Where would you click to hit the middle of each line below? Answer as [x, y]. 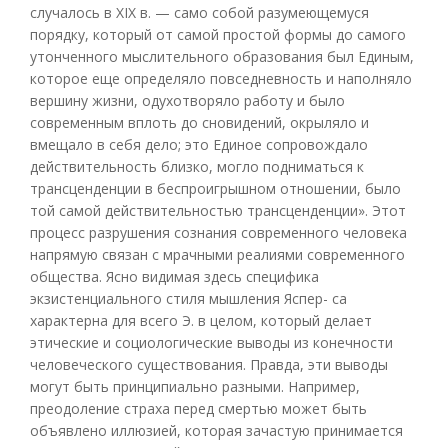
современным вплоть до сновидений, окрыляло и [199, 122]
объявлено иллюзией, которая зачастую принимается [216, 430]
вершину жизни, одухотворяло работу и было [187, 100]
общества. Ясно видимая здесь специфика [174, 276]
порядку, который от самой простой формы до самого [218, 34]
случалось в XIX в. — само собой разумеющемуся [199, 12]
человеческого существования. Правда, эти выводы [209, 364]
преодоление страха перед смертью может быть [198, 408]
